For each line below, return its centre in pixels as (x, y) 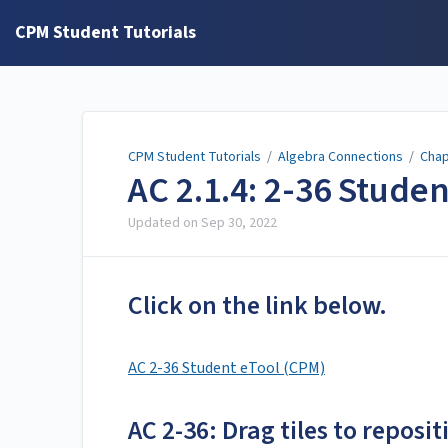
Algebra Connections (340, 157)
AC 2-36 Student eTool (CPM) (226, 368)
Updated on (164, 223)
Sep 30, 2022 (239, 223)
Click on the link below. (257, 306)
